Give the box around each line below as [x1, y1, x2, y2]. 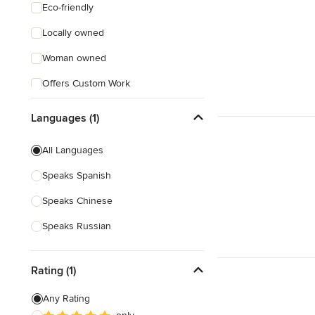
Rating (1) [31, 263, 76, 278]
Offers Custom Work [42, 77, 130, 89]
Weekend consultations [42, 153, 143, 165]
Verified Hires [42, 179, 101, 191]
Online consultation [42, 103, 127, 115]
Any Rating [43, 292, 90, 304]
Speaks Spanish [42, 169, 111, 181]
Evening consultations [42, 128, 138, 140]
